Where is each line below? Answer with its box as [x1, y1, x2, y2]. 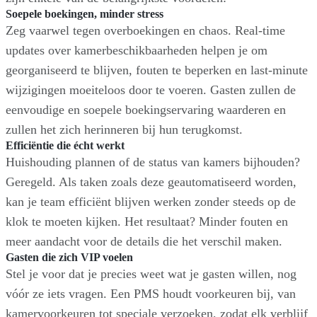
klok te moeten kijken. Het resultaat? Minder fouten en [6, 214, 288, 229]
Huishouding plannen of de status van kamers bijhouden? [6, 154, 300, 169]
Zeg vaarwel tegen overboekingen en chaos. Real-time [6, 23, 285, 38]
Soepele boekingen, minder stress [6, 7, 163, 20]
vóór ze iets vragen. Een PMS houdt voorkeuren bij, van [6, 286, 296, 301]
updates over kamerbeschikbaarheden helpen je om [6, 42, 267, 57]
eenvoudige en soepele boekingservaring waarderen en [6, 102, 286, 117]
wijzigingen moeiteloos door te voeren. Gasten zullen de [6, 82, 296, 97]
